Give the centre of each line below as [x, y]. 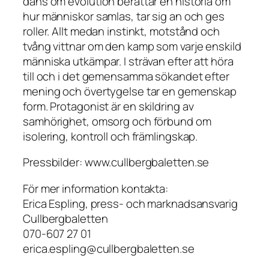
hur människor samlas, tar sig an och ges [124, 16]
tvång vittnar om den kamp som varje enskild [132, 46]
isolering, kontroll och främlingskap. [110, 136]
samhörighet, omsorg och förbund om [117, 121]
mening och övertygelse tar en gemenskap [130, 91]
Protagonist [80, 106]
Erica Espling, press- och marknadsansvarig [130, 203]
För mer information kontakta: [96, 188]
